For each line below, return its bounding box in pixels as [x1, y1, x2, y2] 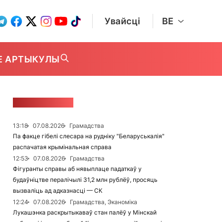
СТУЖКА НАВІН [13, 98, 73, 108]
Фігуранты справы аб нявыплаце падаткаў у [13, 165, 142, 172]
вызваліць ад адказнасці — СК [13, 187, 103, 194]
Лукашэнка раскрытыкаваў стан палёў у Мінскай [13, 209, 157, 216]
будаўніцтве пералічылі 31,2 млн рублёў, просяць [13, 176, 158, 183]
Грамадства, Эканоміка [70, 198, 137, 206]
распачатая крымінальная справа [13, 143, 111, 151]
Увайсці [105, 16, 141, 26]
